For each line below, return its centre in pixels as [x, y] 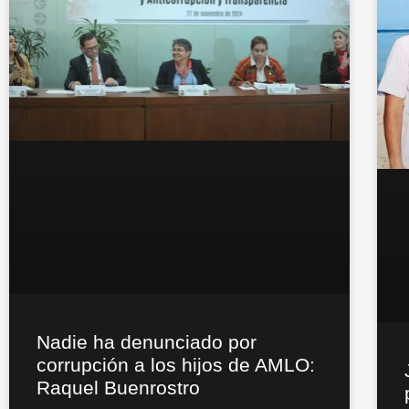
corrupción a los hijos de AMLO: [176, 365]
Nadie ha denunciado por [147, 342]
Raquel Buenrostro [121, 388]
